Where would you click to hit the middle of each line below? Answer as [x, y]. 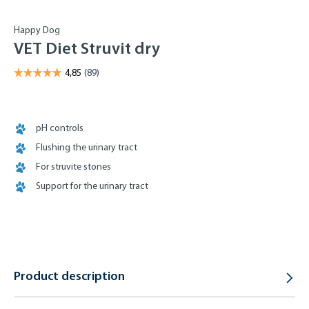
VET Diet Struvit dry [87, 48]
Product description [69, 276]
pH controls [60, 128]
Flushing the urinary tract [87, 147]
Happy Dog [37, 30]
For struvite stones [73, 167]
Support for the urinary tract [92, 186]
